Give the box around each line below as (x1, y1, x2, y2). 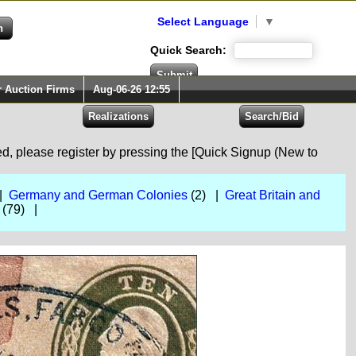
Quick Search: (150, 44, 230, 56)
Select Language (157, 15, 249, 28)
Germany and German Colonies (8, 188, 188, 202)
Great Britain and (224, 188, 320, 202)
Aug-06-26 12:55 (93, 83, 170, 95)
